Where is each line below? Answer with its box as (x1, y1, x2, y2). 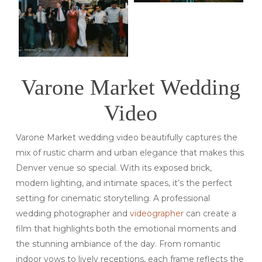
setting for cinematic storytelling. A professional (15, 192, 210, 204)
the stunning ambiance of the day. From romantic (15, 238, 220, 249)
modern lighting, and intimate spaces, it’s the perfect (15, 177, 232, 188)
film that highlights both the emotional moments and (15, 223, 236, 234)
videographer (129, 208, 184, 219)
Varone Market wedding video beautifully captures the (15, 132, 237, 143)
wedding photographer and (15, 208, 130, 219)
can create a (183, 208, 236, 219)
